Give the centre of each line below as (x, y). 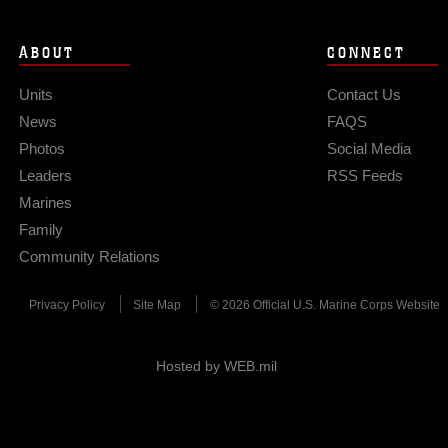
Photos (41, 148)
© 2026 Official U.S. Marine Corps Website (324, 305)
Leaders (45, 175)
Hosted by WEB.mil (216, 366)
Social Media (368, 148)
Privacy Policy (66, 305)
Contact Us (363, 94)
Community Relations (89, 256)
